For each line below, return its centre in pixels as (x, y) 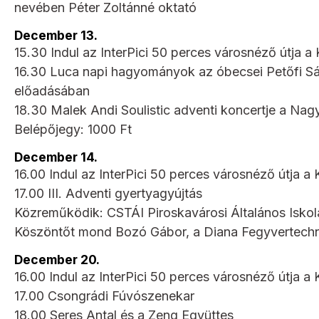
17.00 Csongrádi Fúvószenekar (104, 296)
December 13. (56, 35)
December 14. (56, 157)
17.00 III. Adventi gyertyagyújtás (108, 193)
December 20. (57, 259)
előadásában (52, 90)
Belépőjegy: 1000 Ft (73, 129)
